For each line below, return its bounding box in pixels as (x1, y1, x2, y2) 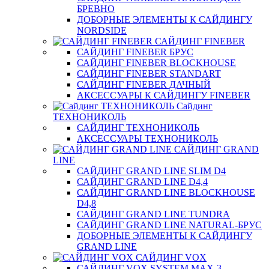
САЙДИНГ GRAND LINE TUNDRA (77, 209, 230, 219)
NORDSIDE (77, 25, 127, 35)
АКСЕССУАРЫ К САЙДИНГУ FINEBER (77, 90, 250, 100)
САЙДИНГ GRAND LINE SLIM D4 (77, 166, 226, 176)
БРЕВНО (77, 4, 115, 14)
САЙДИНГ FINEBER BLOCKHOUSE (77, 58, 236, 68)
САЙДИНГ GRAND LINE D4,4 (77, 177, 208, 187)
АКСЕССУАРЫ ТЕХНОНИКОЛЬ (77, 133, 218, 144)
